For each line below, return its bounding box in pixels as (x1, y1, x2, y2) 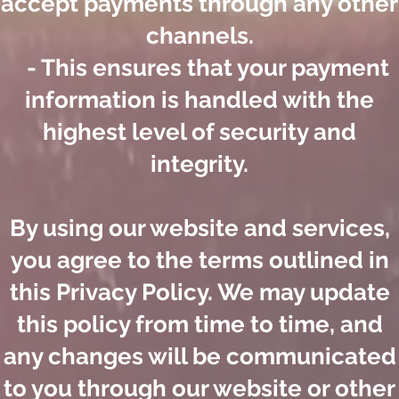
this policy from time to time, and (16, 311, 383, 338)
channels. (145, 22, 254, 50)
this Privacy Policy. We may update (9, 279, 390, 306)
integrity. (151, 151, 248, 178)
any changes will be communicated (3, 343, 396, 370)
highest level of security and (43, 118, 356, 146)
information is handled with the (25, 86, 374, 114)
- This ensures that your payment (10, 54, 389, 82)
